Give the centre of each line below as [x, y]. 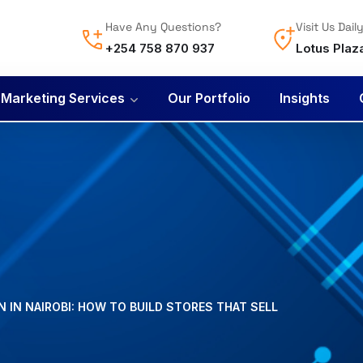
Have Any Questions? [163, 27]
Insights [305, 98]
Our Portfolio [209, 98]
